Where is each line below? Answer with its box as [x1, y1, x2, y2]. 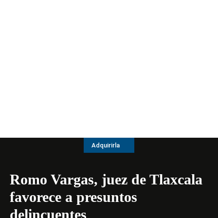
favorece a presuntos [10, 189, 137, 205]
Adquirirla [91, 142, 120, 149]
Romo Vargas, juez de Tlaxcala [10, 171, 202, 187]
